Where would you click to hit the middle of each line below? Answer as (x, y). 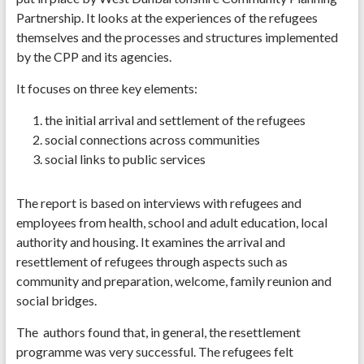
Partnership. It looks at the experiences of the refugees (167, 18)
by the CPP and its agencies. (93, 57)
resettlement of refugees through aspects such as (152, 262)
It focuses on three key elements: (106, 89)
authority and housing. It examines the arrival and (150, 242)
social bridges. (56, 301)
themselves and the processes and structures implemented (177, 37)
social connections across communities (152, 140)
